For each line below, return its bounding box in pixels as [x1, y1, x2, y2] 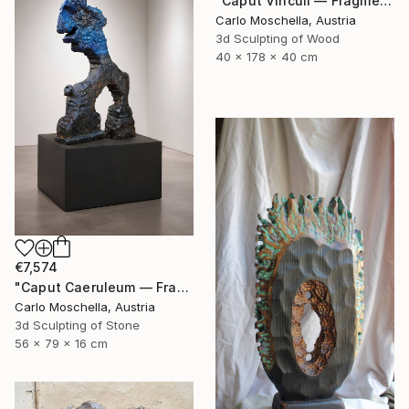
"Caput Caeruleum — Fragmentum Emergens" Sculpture [176, 278, 189, 295]
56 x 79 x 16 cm [15, 335, 108, 351]
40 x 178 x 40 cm [215, 48, 318, 64]
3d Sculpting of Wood [215, 30, 340, 46]
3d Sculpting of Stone [15, 317, 140, 332]
